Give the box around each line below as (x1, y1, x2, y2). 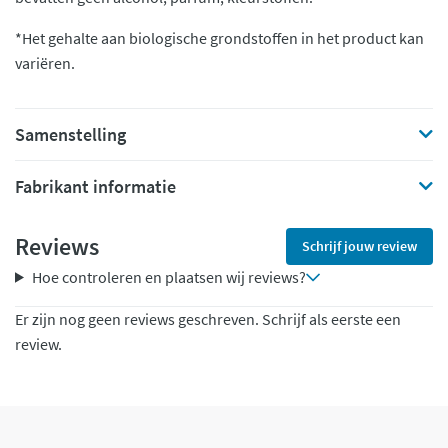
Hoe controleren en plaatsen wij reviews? (31, 267, 306, 287)
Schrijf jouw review (302, 237, 417, 255)
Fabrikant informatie (15, 175, 176, 198)
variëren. (15, 53, 75, 73)
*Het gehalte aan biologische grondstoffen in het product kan (15, 28, 424, 48)
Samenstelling (15, 123, 126, 146)
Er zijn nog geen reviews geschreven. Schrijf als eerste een (15, 309, 401, 329)
